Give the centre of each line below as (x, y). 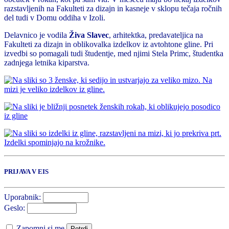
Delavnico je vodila (37, 35)
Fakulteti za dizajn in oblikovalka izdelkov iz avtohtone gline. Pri (109, 44)
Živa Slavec (89, 35)
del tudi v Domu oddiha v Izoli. (55, 17)
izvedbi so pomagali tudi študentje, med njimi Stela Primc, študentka (114, 53)
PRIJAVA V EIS (26, 172)
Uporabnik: (22, 197)
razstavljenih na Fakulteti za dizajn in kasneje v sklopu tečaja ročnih (113, 8)
